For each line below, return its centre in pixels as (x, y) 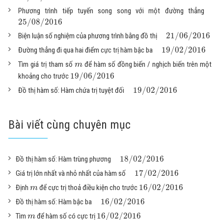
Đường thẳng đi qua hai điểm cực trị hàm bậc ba (85, 50)
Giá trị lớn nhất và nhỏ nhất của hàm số (71, 174)
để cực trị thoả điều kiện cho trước (88, 188)
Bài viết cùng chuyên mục (69, 125)
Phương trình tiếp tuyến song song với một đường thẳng (111, 11)
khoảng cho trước (43, 76)
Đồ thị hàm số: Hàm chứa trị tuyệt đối (71, 91)
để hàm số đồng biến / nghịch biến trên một (147, 65)
